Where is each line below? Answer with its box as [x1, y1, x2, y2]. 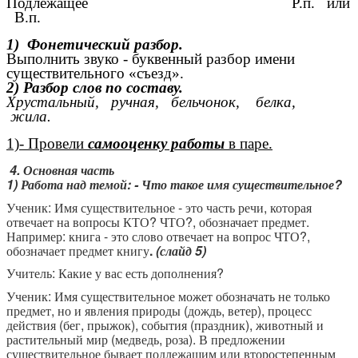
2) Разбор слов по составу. [6, 79, 183, 97]
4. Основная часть [6, 161, 114, 180]
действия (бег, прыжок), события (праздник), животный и [6, 316, 324, 335]
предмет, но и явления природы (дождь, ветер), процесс [6, 301, 312, 320]
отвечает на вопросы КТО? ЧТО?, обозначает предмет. [6, 212, 309, 231]
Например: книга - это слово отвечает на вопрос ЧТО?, [6, 226, 310, 245]
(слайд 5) [156, 241, 206, 260]
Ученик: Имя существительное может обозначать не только [6, 287, 330, 306]
